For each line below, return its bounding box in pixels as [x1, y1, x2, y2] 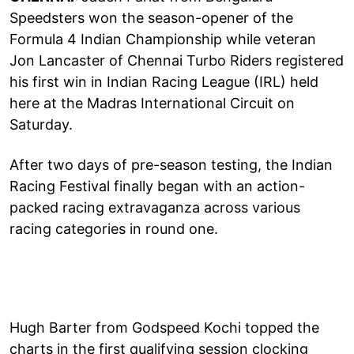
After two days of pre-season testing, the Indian [9, 156, 333, 173]
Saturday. [9, 115, 73, 133]
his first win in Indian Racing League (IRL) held [9, 73, 318, 90]
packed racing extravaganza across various [9, 198, 300, 216]
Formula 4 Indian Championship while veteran [9, 30, 316, 47]
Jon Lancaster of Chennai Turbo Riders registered [9, 51, 344, 69]
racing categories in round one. [9, 220, 218, 237]
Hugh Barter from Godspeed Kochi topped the [9, 318, 319, 336]
